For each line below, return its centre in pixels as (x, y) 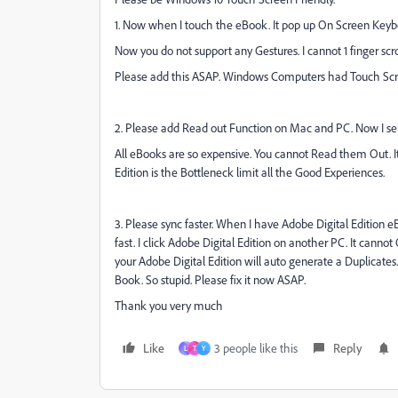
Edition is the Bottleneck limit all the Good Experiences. (251, 172)
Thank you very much (169, 305)
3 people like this (256, 348)
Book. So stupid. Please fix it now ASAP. (211, 279)
